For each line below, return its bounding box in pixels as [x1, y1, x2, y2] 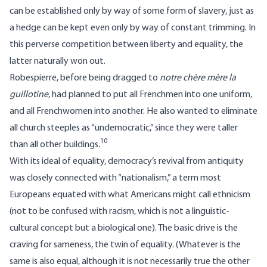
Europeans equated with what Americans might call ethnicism [10, 190, 250, 200]
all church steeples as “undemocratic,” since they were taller [10, 123, 238, 133]
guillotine [10, 90, 48, 100]
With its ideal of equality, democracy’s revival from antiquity [10, 157, 244, 167]
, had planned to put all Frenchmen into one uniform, [48, 90, 252, 100]
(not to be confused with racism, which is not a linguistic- [10, 207, 229, 217]
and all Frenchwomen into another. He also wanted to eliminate [10, 107, 257, 117]
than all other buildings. [10, 140, 100, 150]
